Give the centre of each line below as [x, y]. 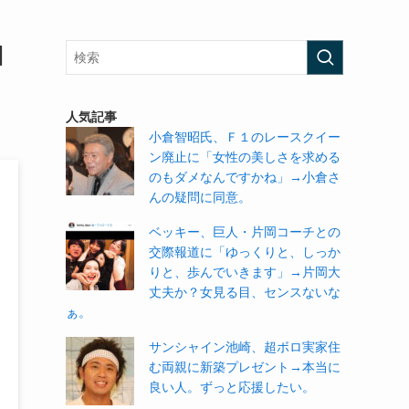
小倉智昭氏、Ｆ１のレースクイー [245, 137]
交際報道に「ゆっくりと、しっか [245, 252]
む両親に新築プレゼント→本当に [245, 367]
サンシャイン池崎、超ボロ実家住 [245, 347]
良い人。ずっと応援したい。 [232, 387]
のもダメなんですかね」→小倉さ [245, 177]
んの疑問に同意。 [200, 197]
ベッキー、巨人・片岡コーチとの [245, 232]
